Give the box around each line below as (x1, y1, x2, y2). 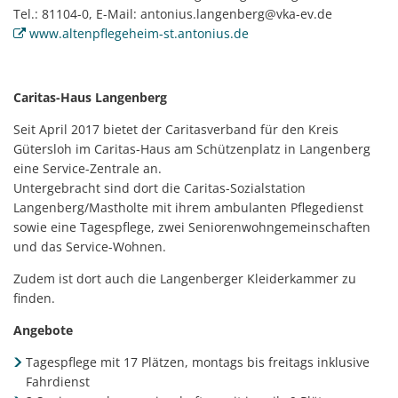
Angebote (13, 322, 73, 338)
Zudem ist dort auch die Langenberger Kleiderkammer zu (13, 270, 356, 287)
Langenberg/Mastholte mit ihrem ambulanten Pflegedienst (13, 199, 363, 216)
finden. (13, 290, 55, 306)
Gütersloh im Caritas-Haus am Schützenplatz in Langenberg (13, 140, 370, 157)
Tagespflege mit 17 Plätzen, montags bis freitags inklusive (25, 354, 370, 370)
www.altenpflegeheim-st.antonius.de (28, 25, 249, 42)
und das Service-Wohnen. (13, 238, 166, 255)
